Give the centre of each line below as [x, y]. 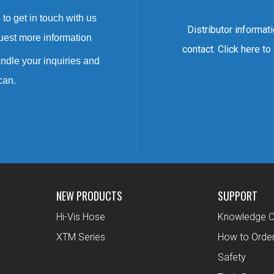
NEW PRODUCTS [89, 196]
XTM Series [80, 237]
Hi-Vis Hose [80, 217]
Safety [232, 257]
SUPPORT [238, 196]
